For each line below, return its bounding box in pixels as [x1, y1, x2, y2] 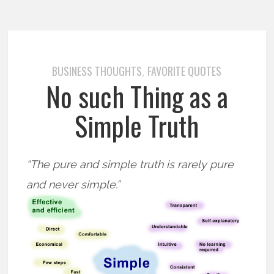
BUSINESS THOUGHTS [52, 63, 143, 80]
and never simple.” [26, 178, 120, 191]
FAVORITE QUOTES [147, 63, 222, 80]
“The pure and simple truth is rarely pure [26, 158, 234, 171]
